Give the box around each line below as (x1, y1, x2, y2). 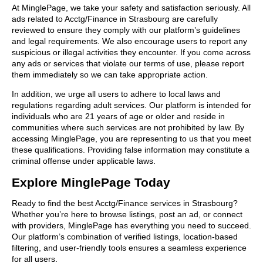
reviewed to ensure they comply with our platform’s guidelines (12, 25, 240, 35)
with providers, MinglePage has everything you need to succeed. (12, 220, 251, 230)
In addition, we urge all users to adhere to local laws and (12, 89, 221, 99)
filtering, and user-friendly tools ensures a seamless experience (12, 242, 247, 252)
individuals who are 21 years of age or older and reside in (12, 111, 225, 121)
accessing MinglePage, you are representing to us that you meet (12, 133, 251, 143)
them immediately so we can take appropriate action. (12, 69, 208, 79)
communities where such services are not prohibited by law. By (12, 122, 244, 132)
